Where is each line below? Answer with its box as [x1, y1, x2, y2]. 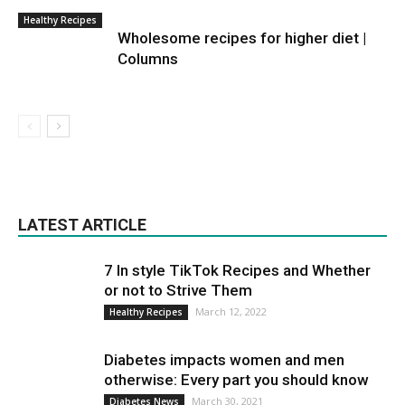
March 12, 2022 [195, 304, 267, 318]
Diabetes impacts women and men [104, 350, 344, 369]
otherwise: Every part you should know [104, 370, 369, 389]
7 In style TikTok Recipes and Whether [104, 260, 371, 279]
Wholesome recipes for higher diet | [118, 28, 366, 47]
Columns [118, 49, 178, 68]
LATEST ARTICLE [18, 214, 146, 234]
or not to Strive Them [104, 280, 252, 299]
